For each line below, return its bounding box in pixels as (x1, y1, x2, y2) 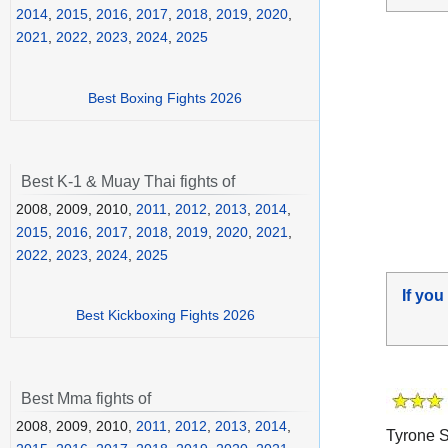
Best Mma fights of (21, 390, 151, 408)
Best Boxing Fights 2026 (88, 89, 242, 106)
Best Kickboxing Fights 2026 (75, 307, 255, 324)
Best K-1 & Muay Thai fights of (21, 172, 235, 190)
